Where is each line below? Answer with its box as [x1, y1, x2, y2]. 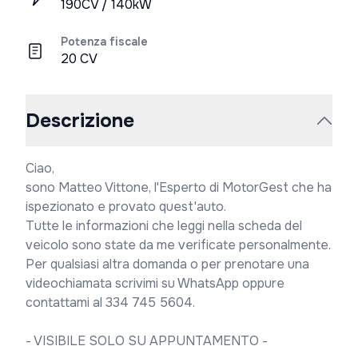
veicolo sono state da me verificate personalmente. [26, 237, 331, 253]
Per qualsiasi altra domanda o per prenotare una [26, 256, 309, 272]
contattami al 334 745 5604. [26, 294, 195, 311]
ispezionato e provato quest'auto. [26, 198, 226, 215]
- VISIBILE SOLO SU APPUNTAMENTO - [26, 332, 268, 349]
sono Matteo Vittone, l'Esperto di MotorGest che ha [26, 179, 332, 196]
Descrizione [26, 109, 134, 133]
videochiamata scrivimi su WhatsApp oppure [26, 275, 284, 292]
